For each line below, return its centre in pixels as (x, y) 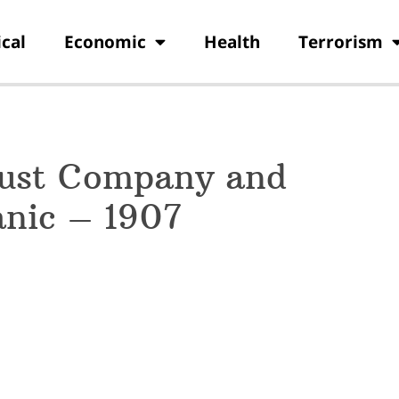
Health (232, 41)
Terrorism (340, 41)
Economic (105, 41)
